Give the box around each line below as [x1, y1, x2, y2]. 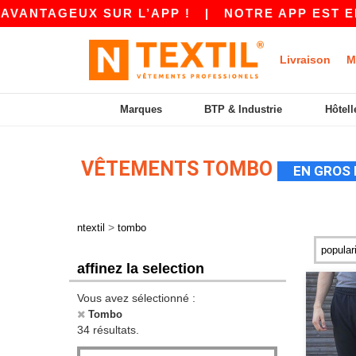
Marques [119, 103, 162, 115]
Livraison [280, 53, 331, 66]
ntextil [77, 222, 105, 234]
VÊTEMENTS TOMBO [81, 157, 277, 180]
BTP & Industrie [204, 103, 283, 115]
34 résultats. [77, 323, 139, 336]
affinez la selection [77, 261, 204, 277]
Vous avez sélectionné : [77, 292, 195, 304]
